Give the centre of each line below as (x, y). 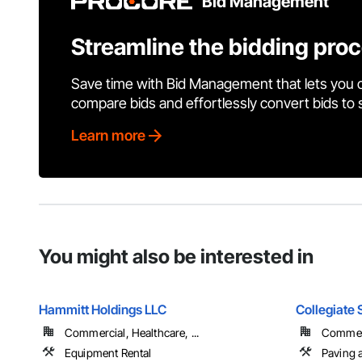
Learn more (108, 136)
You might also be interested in (176, 257)
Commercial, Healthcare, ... (132, 333)
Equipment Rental (108, 353)
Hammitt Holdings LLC (103, 310)
